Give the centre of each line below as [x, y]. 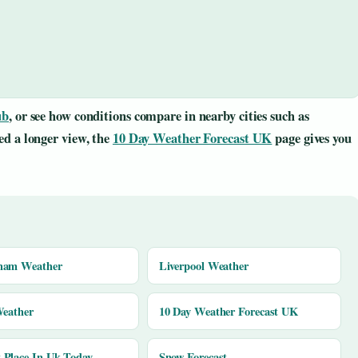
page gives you [312, 138]
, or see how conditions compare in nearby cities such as [159, 115]
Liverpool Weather [203, 265]
